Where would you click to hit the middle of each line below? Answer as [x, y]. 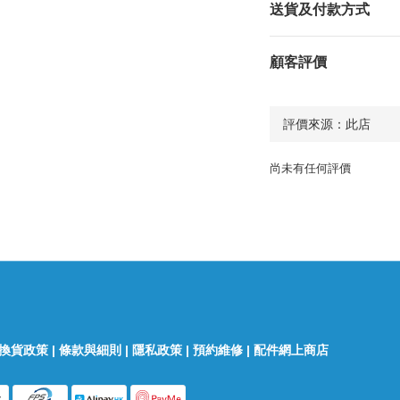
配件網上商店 [293, 350]
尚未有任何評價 [310, 168]
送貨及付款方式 [319, 9]
